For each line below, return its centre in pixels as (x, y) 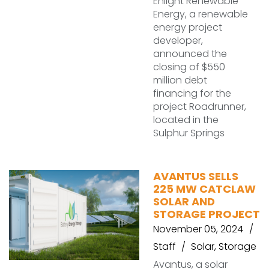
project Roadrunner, (200, 107)
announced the (190, 54)
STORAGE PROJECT (207, 214)
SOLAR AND (184, 201)
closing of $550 (189, 67)
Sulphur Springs (189, 133)
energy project (188, 27)
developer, (178, 41)
